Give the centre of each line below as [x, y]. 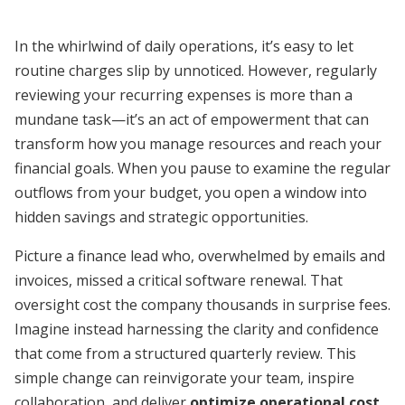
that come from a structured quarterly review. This [185, 353]
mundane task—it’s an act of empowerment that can [192, 119]
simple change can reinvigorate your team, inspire [184, 378]
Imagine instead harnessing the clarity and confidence [197, 329]
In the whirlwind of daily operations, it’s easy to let [184, 46]
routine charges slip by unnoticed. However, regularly [196, 71]
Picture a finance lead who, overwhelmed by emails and [200, 256]
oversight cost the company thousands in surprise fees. [202, 305]
